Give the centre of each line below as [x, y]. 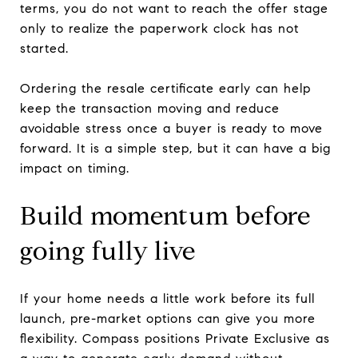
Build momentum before [165, 215]
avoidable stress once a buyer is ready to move [171, 128]
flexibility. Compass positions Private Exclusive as [175, 338]
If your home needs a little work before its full [167, 298]
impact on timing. [75, 168]
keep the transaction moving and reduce [150, 108]
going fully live [108, 251]
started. [44, 48]
